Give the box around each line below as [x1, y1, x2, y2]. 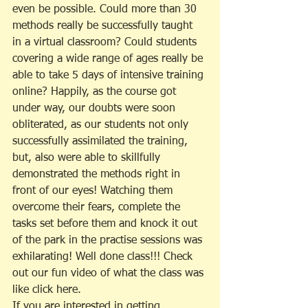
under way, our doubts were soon [12, 103, 179, 115]
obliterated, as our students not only [12, 120, 192, 131]
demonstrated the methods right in [12, 169, 184, 181]
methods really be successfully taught [12, 21, 196, 32]
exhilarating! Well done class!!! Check [12, 252, 196, 263]
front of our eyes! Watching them [12, 186, 176, 197]
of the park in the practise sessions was [12, 235, 206, 247]
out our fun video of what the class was [12, 268, 207, 280]
